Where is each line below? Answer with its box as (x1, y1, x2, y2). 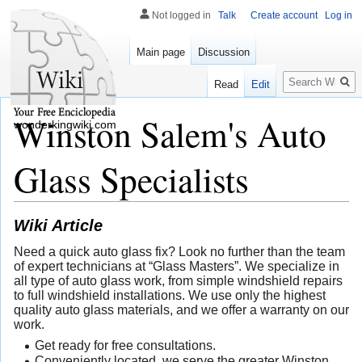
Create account (250, 10, 318, 21)
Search (282, 64, 336, 82)
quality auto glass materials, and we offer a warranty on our (14, 302, 349, 317)
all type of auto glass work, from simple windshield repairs (14, 273, 343, 288)
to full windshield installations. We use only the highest (14, 288, 326, 302)
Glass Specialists (14, 155, 249, 202)
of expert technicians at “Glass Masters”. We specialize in (14, 259, 339, 273)
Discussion (198, 46, 250, 59)
